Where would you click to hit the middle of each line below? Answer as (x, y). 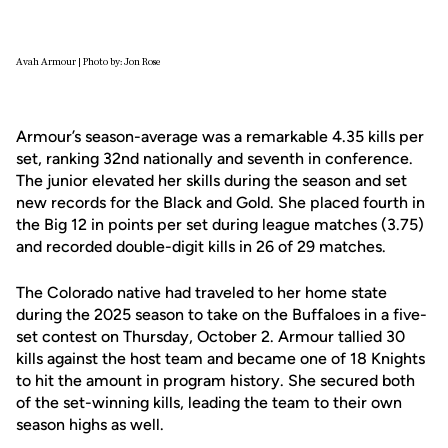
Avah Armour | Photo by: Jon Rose (88, 62)
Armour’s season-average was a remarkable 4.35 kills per (220, 136)
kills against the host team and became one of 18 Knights (220, 358)
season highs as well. (92, 424)
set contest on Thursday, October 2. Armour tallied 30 (210, 336)
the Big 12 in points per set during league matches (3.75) (220, 224)
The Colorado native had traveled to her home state (201, 292)
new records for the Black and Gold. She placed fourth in (220, 202)
